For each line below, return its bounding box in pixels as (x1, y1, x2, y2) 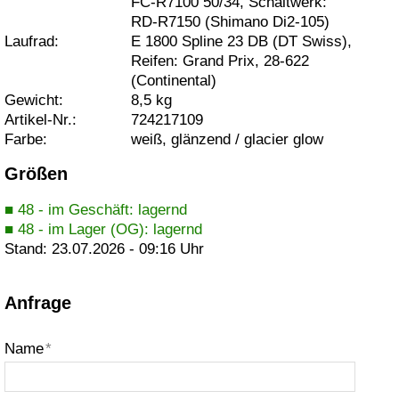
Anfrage (4, 292, 71, 313)
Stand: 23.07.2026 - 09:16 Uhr (4, 240, 204, 257)
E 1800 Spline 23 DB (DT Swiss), (130, 33, 352, 51)
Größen (4, 163, 68, 183)
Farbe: (4, 131, 47, 149)
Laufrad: (4, 33, 59, 51)
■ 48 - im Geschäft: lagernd (4, 200, 187, 218)
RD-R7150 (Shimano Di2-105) (130, 13, 330, 31)
